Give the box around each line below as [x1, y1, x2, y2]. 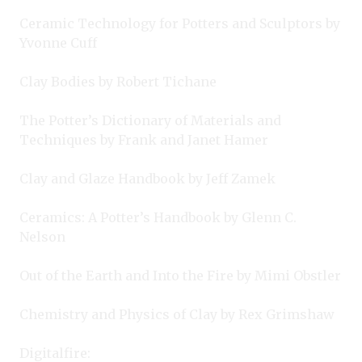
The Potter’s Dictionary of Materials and [19, 112, 281, 128]
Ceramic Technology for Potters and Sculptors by [19, 15, 340, 32]
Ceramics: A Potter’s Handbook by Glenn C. [19, 208, 297, 225]
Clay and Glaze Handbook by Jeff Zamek [19, 170, 276, 187]
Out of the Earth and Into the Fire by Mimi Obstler [19, 267, 341, 284]
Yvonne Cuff [19, 34, 97, 51]
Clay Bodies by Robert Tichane [19, 73, 217, 90]
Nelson [19, 228, 65, 245]
